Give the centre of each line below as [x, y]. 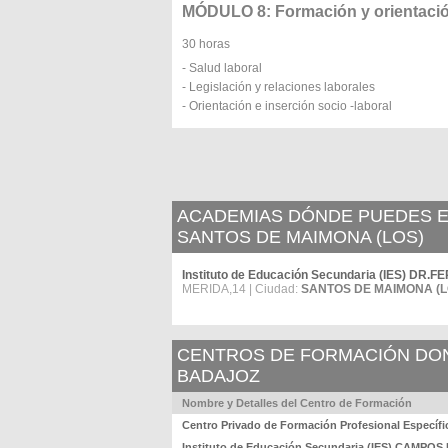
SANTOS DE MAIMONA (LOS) [300, 237]
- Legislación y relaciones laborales [278, 87]
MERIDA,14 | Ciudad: [241, 289]
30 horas [206, 44]
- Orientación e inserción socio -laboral [287, 106]
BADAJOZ [218, 376]
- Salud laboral [222, 68]
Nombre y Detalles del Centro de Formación [297, 403]
